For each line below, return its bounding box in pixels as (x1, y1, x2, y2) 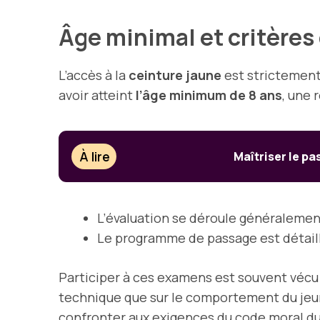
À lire (79, 148, 111, 166)
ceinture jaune (129, 66, 221, 84)
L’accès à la (59, 66, 129, 84)
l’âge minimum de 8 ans (136, 86, 282, 104)
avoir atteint (59, 86, 136, 104)
